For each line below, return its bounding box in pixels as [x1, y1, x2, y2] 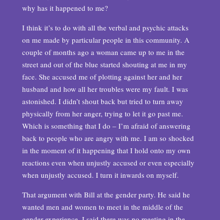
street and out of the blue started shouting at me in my [22, 59, 187, 69]
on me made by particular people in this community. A [22, 35, 190, 45]
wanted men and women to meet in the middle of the [22, 202, 183, 212]
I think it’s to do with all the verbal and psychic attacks [22, 23, 189, 32]
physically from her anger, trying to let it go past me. [22, 109, 183, 118]
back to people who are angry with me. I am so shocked [22, 133, 194, 143]
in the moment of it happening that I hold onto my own [22, 145, 191, 155]
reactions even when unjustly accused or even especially [22, 158, 194, 167]
